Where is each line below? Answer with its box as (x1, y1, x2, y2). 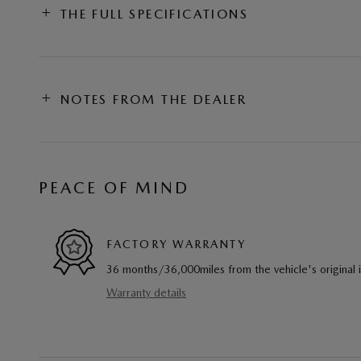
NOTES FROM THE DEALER (60, 92, 247, 107)
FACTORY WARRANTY (106, 237, 246, 251)
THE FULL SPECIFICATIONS (60, 6, 249, 22)
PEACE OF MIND (39, 178, 189, 197)
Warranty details (106, 286, 186, 299)
